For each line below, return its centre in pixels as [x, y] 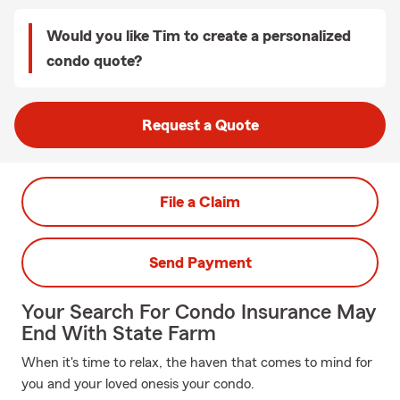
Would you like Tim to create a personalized [199, 36]
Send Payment [200, 262]
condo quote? [94, 61]
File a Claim [200, 202]
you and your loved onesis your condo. [138, 384]
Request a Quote [200, 125]
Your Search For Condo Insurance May [199, 312]
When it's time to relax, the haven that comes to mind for [197, 362]
